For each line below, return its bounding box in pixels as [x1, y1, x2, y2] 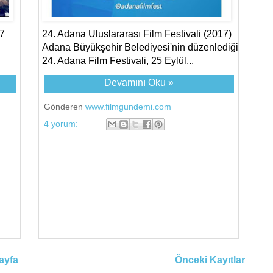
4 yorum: [44, 118, 81, 129]
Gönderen [44, 101, 86, 112]
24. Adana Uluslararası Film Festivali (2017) [42, 28, 232, 39]
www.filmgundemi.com [85, 101, 172, 112]
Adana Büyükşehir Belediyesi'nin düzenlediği [42, 41, 239, 52]
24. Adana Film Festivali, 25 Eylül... [42, 55, 194, 66]
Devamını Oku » [104, 77, 174, 88]
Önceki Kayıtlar [174, 255, 245, 266]
